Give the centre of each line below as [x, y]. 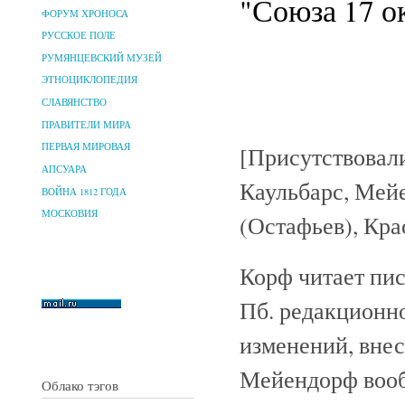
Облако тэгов [80, 385]
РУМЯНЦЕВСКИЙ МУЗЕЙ [102, 57]
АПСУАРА [64, 169]
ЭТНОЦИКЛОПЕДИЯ [89, 80]
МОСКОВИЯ [70, 214]
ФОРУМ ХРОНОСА [85, 13]
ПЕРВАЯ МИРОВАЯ [86, 147]
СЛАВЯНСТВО [74, 103]
